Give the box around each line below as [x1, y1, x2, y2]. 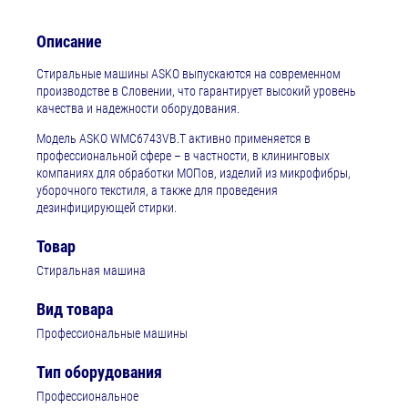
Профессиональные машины [36, 326, 188, 342]
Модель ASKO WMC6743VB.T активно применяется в [36, 131, 311, 147]
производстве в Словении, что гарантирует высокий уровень [36, 84, 356, 99]
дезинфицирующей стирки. [36, 200, 177, 216]
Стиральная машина [36, 263, 146, 279]
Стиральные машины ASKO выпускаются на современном [36, 66, 341, 82]
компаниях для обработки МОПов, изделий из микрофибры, [36, 166, 351, 181]
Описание [36, 32, 102, 52]
